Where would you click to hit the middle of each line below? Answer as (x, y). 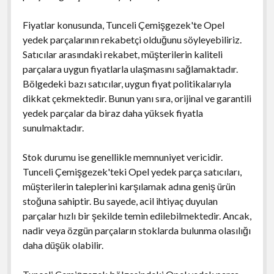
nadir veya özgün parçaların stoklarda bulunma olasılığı (136, 230)
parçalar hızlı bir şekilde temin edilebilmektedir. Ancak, (137, 215)
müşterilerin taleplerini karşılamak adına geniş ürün (129, 186)
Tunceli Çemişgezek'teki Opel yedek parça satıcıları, (132, 171)
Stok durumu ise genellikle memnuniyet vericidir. (122, 157)
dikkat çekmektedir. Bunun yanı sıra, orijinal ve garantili (137, 98)
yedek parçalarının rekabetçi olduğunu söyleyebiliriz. (132, 39)
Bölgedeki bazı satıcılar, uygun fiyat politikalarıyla (127, 83)
